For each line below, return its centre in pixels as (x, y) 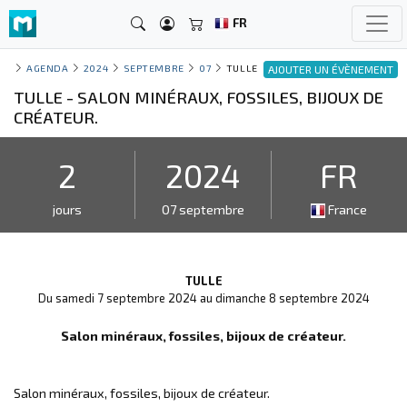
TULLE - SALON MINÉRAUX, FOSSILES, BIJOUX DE (199, 97)
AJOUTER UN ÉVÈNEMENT (331, 69)
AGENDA (48, 68)
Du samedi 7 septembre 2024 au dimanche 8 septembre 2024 (203, 298)
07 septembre (203, 209)
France (347, 209)
